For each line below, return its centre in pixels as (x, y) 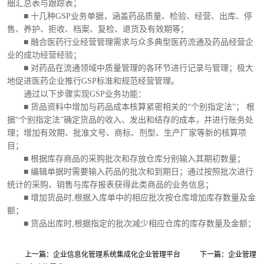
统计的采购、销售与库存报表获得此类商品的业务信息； (110, 185)
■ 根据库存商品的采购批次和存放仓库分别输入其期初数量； (126, 159)
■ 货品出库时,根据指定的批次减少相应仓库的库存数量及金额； (131, 224)
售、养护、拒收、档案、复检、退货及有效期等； (98, 29)
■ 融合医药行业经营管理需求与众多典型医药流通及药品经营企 (130, 42)
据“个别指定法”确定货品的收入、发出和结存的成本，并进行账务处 (130, 120)
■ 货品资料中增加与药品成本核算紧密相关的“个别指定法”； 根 (131, 107)
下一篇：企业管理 (228, 255)
